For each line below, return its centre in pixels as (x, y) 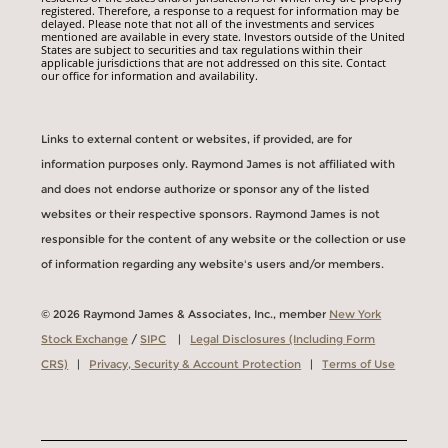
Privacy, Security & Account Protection (195, 364)
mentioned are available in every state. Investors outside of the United (223, 37)
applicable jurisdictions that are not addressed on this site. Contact (214, 63)
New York (355, 314)
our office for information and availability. (150, 76)
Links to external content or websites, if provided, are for (197, 139)
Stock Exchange (85, 339)
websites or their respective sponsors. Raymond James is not (211, 214)
